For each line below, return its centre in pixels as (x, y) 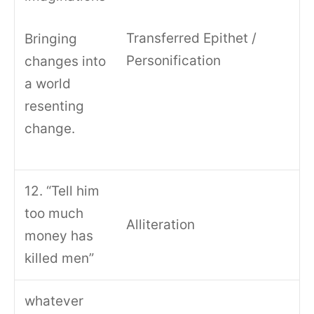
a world (48, 83)
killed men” (60, 259)
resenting (55, 106)
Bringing (51, 39)
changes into (66, 61)
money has (59, 236)
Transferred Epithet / (192, 39)
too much (54, 214)
